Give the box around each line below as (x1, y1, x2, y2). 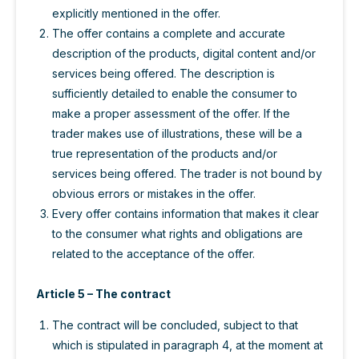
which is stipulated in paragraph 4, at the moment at (52, 338, 323, 353)
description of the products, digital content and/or (52, 46, 316, 61)
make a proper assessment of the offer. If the (52, 107, 290, 121)
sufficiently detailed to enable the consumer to (52, 87, 297, 101)
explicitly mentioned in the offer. (52, 6, 220, 21)
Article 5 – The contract (36, 287, 171, 301)
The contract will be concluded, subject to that (52, 318, 298, 333)
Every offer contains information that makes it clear (52, 207, 319, 221)
